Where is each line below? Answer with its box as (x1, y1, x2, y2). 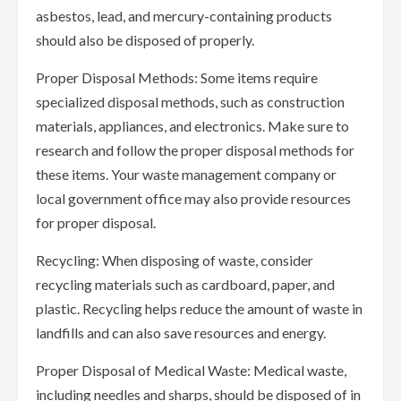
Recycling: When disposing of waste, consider (36, 252, 313, 269)
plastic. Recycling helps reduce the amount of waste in (36, 300, 363, 318)
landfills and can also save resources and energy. (36, 324, 326, 342)
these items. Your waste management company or (36, 166, 337, 183)
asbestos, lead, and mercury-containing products (36, 7, 332, 25)
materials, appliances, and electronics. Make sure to (36, 117, 349, 135)
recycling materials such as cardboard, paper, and (36, 276, 335, 294)
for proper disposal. (36, 214, 156, 232)
